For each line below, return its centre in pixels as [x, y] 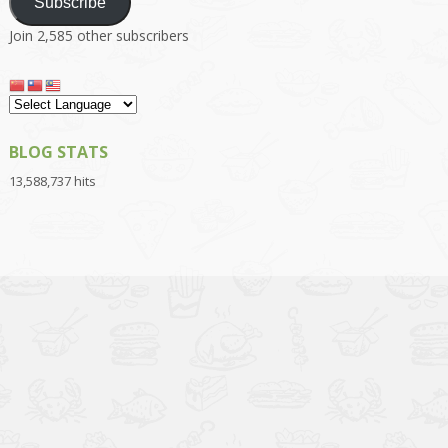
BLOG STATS [58, 152]
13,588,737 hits [52, 181]
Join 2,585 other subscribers [98, 35]
